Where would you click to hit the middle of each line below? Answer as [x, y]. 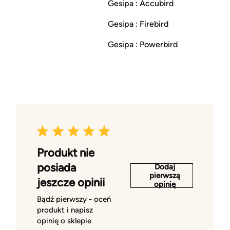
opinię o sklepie [64, 221]
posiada [56, 168]
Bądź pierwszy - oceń [74, 199]
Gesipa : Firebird [138, 24]
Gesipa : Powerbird [142, 45]
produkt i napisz [65, 210]
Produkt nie [66, 153]
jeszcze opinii [71, 183]
